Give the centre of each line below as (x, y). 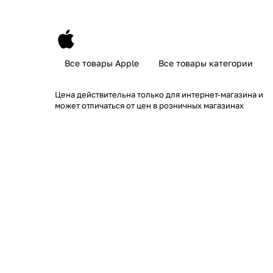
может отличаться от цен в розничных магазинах (149, 105)
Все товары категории (206, 63)
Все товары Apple (102, 63)
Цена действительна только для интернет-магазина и (159, 94)
